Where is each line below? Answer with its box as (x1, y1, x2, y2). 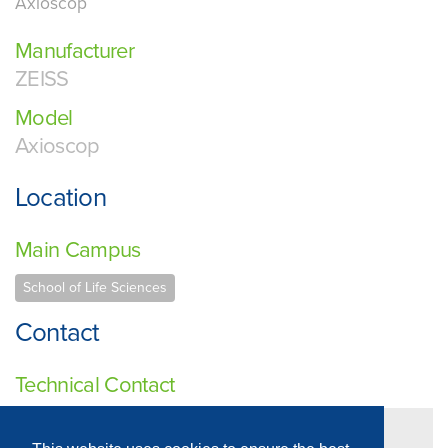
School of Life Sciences (23, 279, 167, 297)
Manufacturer (15, 38, 135, 65)
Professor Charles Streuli (60, 415, 215, 433)
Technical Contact (15, 371, 175, 398)
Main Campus (15, 236, 141, 263)
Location (15, 182, 106, 214)
